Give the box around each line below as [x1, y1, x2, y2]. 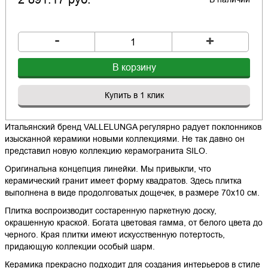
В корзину [112, 60, 156, 75]
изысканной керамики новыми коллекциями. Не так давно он [4, 133, 245, 145]
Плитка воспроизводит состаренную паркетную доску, [4, 205, 217, 217]
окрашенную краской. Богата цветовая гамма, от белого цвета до [4, 217, 263, 229]
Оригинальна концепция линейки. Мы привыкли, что [4, 163, 211, 175]
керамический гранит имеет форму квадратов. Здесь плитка [4, 175, 242, 187]
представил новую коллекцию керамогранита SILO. [4, 145, 208, 157]
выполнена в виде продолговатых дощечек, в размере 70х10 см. [4, 187, 260, 199]
